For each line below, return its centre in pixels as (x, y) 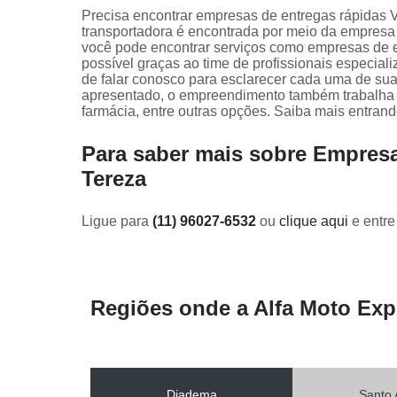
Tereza (114, 178)
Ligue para (117, 221)
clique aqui (314, 221)
